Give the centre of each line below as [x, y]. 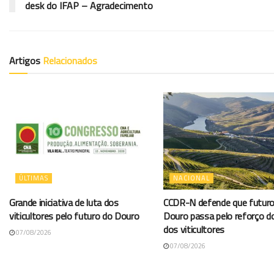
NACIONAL [191, 178]
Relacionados [70, 60]
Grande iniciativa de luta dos [64, 202]
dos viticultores [194, 229]
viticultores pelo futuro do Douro [74, 216]
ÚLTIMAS [34, 178]
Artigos [26, 60]
